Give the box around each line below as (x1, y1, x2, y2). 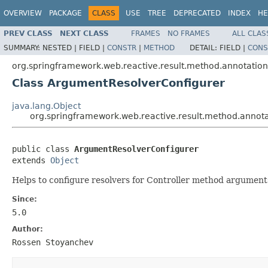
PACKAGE (49, 9, 82, 17)
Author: (12, 224, 43, 233)
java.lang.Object (12, 100, 81, 111)
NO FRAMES (167, 29, 210, 38)
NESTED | (42, 43, 79, 52)
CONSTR (107, 43, 136, 52)
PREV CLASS (4, 29, 53, 38)
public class (12, 144, 74, 154)
